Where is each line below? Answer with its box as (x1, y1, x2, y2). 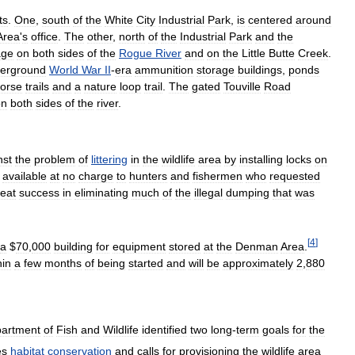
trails (25, 79, 49, 93)
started (128, 256, 163, 269)
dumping (226, 185, 269, 199)
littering (91, 152, 128, 166)
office (31, 29, 58, 43)
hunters (129, 169, 167, 182)
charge (78, 169, 113, 182)
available (2, 169, 47, 182)
